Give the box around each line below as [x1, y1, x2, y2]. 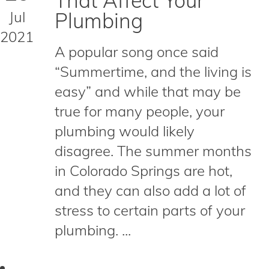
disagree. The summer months [55, 142, 252, 160]
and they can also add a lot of [55, 181, 246, 199]
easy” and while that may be [55, 82, 241, 100]
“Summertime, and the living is [55, 62, 252, 80]
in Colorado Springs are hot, [55, 162, 232, 180]
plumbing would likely [55, 122, 195, 140]
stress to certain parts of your [55, 201, 245, 219]
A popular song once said [55, 43, 219, 61]
